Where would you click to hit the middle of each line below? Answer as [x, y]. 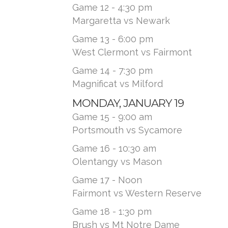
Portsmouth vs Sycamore [127, 130]
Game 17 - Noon [107, 180]
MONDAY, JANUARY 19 [128, 103]
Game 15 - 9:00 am [112, 117]
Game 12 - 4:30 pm [112, 7]
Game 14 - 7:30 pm [112, 70]
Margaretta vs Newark [121, 21]
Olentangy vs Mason [117, 162]
